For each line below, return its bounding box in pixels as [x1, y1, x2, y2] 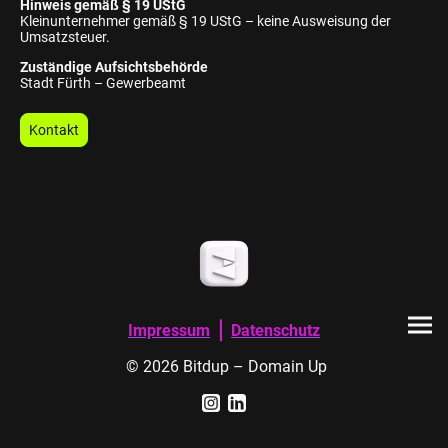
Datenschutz [231, 321, 320, 341]
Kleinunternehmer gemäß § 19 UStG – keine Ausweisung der [20, 13, 391, 30]
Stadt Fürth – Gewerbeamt [20, 75, 186, 92]
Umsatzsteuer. [20, 29, 110, 46]
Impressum [128, 321, 210, 341]
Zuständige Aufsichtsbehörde [20, 59, 208, 76]
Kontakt [29, 122, 79, 139]
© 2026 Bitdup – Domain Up [121, 357, 327, 377]
